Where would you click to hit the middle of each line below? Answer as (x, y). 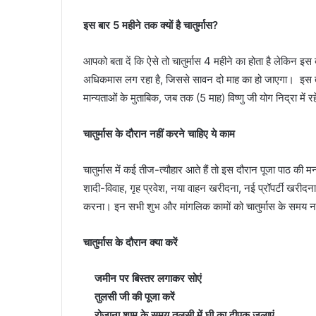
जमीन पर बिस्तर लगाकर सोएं (142, 278)
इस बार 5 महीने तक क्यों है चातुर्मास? (151, 25)
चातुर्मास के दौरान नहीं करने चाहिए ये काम (159, 133)
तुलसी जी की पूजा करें (129, 296)
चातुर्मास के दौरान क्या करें (130, 242)
